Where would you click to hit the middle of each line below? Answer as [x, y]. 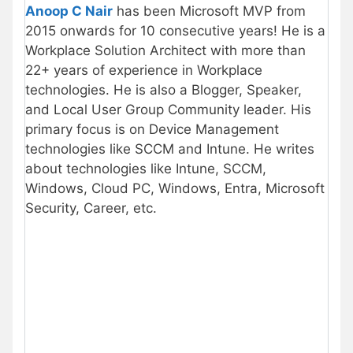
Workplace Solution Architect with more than [165, 51]
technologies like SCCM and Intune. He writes [170, 149]
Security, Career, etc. [91, 208]
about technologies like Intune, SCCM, [146, 169]
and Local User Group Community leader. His [168, 110]
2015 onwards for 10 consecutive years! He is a [175, 31]
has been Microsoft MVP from [209, 11]
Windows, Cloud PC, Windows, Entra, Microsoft [175, 189]
